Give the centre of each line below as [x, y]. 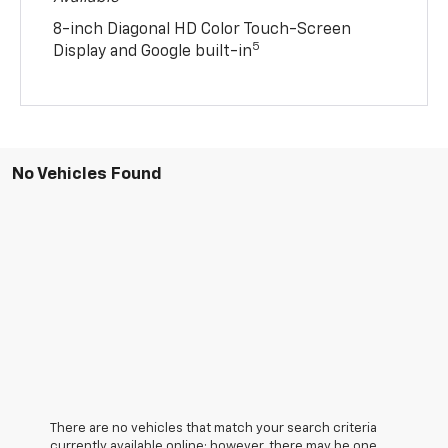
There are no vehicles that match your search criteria [213, 428]
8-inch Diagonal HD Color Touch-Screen [202, 29]
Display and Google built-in [153, 51]
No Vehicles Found [87, 174]
